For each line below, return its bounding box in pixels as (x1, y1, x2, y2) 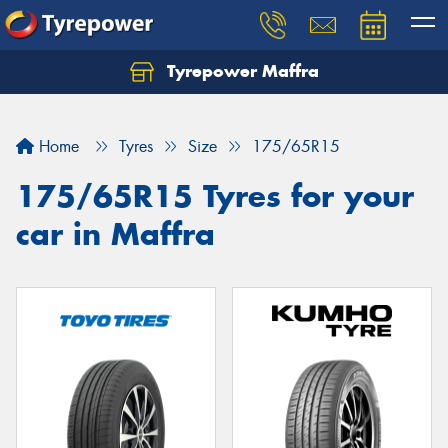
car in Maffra (16, 215, 215, 253)
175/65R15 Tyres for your (16, 177, 414, 215)
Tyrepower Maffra (161, 60, 319, 82)
